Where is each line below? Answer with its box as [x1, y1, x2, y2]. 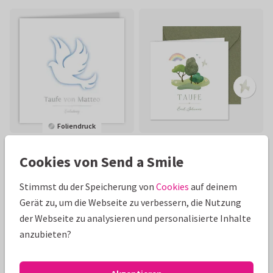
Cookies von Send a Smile [19, 152, 183, 171]
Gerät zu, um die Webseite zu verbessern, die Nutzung [19, 196, 241, 208]
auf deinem [189, 180, 237, 193]
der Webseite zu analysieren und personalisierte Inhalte [19, 212, 251, 224]
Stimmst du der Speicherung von [19, 180, 156, 193]
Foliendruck [57, 121, 96, 130]
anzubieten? [19, 228, 71, 240]
